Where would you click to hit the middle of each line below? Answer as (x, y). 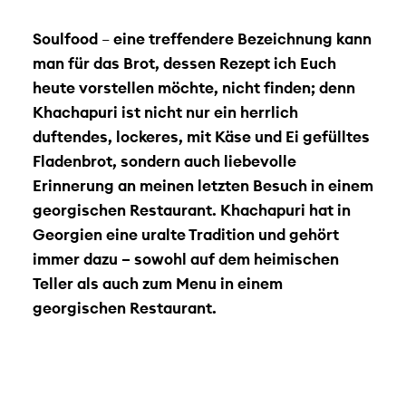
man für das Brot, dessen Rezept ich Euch (184, 63)
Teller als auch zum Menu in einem (157, 283)
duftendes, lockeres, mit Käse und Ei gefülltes (201, 136)
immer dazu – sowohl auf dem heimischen (185, 258)
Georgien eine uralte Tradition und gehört (185, 234)
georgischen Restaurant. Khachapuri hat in (191, 209)
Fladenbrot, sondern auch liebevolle (164, 160)
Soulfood (65, 38)
